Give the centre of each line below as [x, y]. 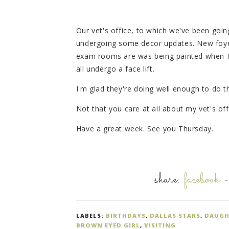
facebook [202, 180]
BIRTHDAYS [125, 216]
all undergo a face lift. [115, 69]
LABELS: [91, 216]
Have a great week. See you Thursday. [145, 129]
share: [169, 180]
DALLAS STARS [175, 216]
